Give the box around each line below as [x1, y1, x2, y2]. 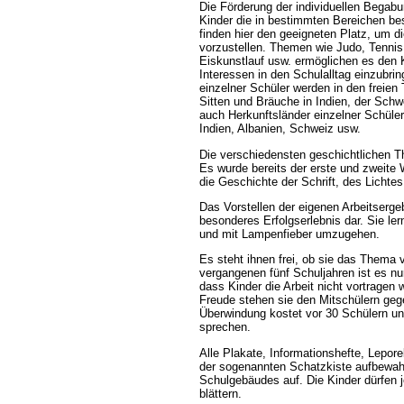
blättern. [199, 386, 242, 400]
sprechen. [199, 320, 251, 335]
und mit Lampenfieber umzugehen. [199, 226, 380, 241]
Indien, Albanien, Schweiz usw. [199, 122, 361, 136]
